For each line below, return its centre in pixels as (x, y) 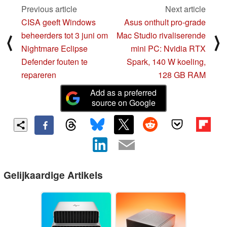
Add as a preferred (124, 92)
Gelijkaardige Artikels (53, 175)
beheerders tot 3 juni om (65, 35)
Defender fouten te (54, 62)
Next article (185, 9)
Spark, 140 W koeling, (166, 62)
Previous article (49, 9)
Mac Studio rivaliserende (161, 35)
